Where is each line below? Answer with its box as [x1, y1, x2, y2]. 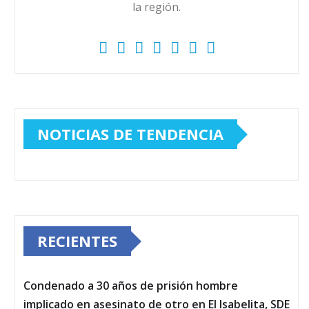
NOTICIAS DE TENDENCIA [37, 123, 223, 145]
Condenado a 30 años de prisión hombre [23, 278, 238, 294]
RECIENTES [37, 230, 117, 252]
